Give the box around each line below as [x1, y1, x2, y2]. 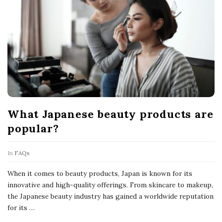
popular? [7, 121, 59, 135]
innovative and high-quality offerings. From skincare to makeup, [7, 180, 213, 189]
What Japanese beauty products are [7, 107, 214, 121]
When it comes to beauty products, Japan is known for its [7, 168, 192, 178]
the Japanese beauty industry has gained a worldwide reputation [7, 191, 214, 201]
